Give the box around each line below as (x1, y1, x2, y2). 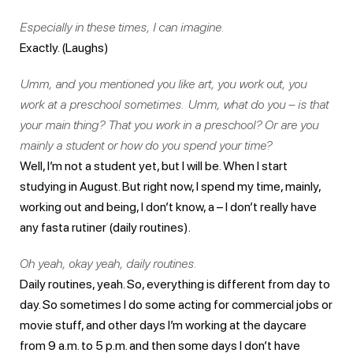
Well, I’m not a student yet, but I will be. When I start (20, 158, 288, 173)
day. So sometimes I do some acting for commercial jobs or (20, 296, 333, 312)
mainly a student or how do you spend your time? (20, 137, 272, 153)
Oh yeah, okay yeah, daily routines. (20, 255, 197, 271)
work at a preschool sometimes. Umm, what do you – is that (20, 96, 329, 112)
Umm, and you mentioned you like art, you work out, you (20, 76, 307, 91)
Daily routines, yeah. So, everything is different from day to (20, 276, 330, 292)
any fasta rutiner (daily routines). (20, 219, 191, 235)
